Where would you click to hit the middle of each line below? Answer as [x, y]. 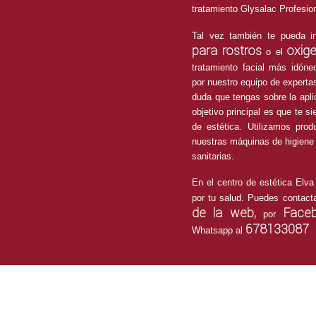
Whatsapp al [219, 230]
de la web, [228, 213]
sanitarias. [213, 156]
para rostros [227, 50]
